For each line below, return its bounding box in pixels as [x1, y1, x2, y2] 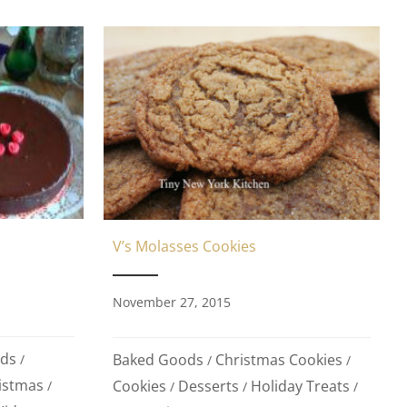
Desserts [177, 375, 239, 396]
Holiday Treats [250, 375, 350, 396]
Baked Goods [112, 349, 203, 370]
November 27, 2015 [112, 293, 231, 311]
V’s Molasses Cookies [112, 235, 256, 256]
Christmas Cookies [214, 349, 342, 370]
